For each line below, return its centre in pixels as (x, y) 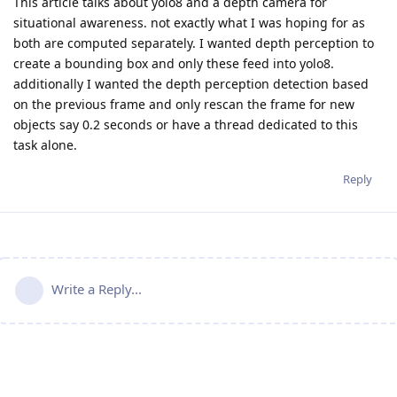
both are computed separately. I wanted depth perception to (194, 43)
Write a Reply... (97, 289)
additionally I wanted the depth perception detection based (191, 84)
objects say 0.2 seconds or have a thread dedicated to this (186, 125)
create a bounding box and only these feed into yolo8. (174, 64)
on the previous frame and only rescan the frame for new (184, 105)
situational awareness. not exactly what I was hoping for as (189, 23)
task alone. (45, 145)
